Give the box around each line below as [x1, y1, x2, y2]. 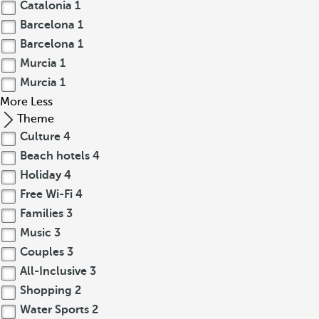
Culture [17, 130, 63, 143]
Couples [17, 246, 67, 258]
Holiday [17, 169, 64, 182]
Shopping [17, 284, 75, 297]
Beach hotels [17, 150, 93, 162]
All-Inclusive [17, 265, 90, 278]
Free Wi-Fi [17, 188, 75, 201]
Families [17, 207, 66, 220]
